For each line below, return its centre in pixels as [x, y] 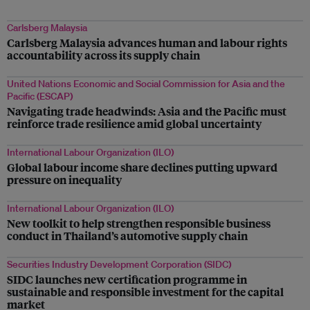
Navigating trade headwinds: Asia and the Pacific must [147, 111]
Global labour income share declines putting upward [142, 167]
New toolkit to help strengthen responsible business [139, 223]
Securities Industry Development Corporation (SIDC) [119, 264]
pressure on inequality [64, 179]
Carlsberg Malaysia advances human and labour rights [147, 42]
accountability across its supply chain [103, 55]
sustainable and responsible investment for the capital [145, 291]
